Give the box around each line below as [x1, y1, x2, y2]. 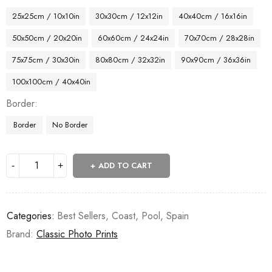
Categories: [7, 208, 55, 223]
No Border [52, 118, 87, 131]
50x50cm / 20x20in [12, 32, 82, 44]
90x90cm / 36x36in [181, 53, 251, 66]
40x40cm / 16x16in [178, 10, 247, 22]
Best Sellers [57, 208, 106, 223]
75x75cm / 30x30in [12, 53, 80, 66]
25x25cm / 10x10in [12, 10, 80, 22]
